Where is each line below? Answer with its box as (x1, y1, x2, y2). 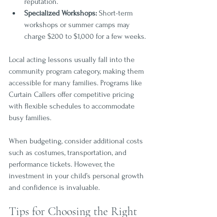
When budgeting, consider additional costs (9, 136, 145, 145)
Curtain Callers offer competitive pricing (9, 90, 136, 99)
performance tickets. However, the (9, 159, 117, 169)
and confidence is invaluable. (9, 183, 100, 192)
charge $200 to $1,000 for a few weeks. (24, 31, 146, 41)
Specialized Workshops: (24, 8, 97, 17)
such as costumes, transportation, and (9, 148, 128, 157)
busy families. (9, 113, 51, 122)
